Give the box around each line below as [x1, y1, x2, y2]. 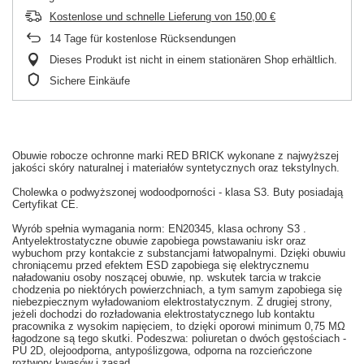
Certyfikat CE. [12, 198, 79, 211]
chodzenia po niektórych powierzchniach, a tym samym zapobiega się [12, 284, 342, 297]
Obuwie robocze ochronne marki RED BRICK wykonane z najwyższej [12, 149, 339, 162]
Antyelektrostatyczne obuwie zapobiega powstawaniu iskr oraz [12, 235, 306, 248]
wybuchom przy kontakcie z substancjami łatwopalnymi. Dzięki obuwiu [12, 247, 345, 260]
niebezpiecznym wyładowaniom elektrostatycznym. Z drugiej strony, [12, 296, 332, 309]
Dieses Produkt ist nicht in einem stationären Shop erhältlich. [50, 54, 337, 67]
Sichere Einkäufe [50, 75, 130, 88]
